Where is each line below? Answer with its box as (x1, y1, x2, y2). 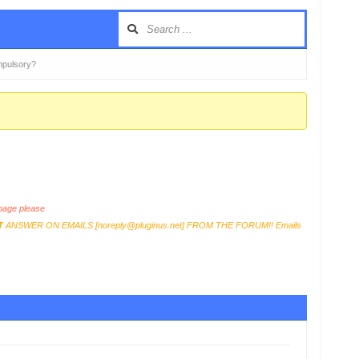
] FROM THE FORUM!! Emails (181, 220, 301, 230)
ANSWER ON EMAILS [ (2, 220, 98, 230)
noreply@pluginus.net (97, 220, 182, 230)
